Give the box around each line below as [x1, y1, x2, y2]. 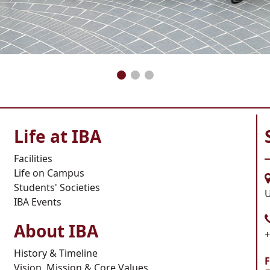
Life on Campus [13, 166, 84, 180]
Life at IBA [13, 124, 101, 148]
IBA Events [13, 195, 61, 209]
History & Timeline [13, 246, 98, 260]
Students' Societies [13, 180, 100, 194]
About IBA [13, 219, 98, 242]
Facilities [13, 151, 52, 165]
